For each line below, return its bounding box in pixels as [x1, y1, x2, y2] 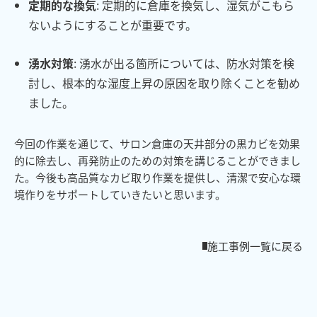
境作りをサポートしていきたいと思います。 [14, 186, 226, 202]
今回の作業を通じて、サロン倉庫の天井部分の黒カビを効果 [14, 135, 300, 151]
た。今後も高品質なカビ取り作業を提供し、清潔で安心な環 [14, 169, 301, 185]
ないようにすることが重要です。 [28, 16, 197, 33]
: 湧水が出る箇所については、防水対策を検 [74, 54, 294, 71]
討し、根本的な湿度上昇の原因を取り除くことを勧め [28, 74, 300, 91]
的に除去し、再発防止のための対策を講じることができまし [14, 152, 301, 168]
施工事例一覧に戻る [207, 238, 303, 253]
